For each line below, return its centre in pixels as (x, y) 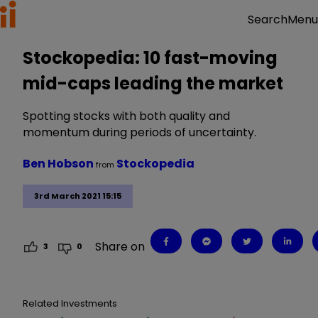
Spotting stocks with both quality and (126, 116)
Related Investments (70, 303)
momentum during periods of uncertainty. (139, 132)
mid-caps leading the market (153, 83)
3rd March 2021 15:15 (78, 196)
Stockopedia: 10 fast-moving (150, 58)
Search (268, 20)
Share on (120, 246)
